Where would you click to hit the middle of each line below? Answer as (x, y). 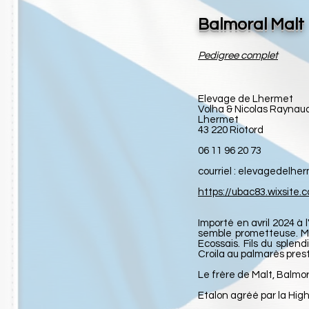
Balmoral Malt (251, 24)
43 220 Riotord (231, 130)
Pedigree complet (238, 56)
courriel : (218, 171)
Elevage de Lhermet (246, 99)
